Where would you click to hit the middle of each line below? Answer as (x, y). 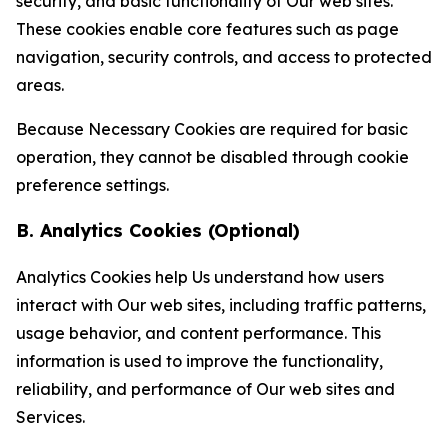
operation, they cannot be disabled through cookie (212, 157)
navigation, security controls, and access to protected (224, 57)
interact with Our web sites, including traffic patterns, (221, 305)
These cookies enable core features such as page (207, 29)
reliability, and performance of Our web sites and (205, 389)
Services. (50, 417)
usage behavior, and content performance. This (198, 333)
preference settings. (92, 185)
